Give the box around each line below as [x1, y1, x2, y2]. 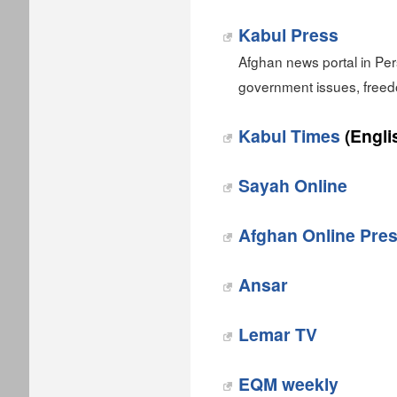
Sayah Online [238, 173, 347, 198]
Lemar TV [238, 322, 317, 346]
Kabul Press [238, 22, 339, 47]
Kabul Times [238, 123, 340, 148]
